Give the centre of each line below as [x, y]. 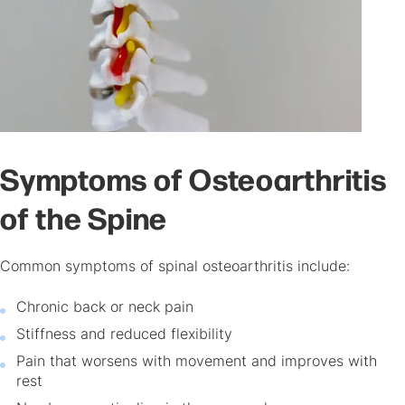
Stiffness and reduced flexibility [124, 335]
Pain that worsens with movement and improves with [197, 362]
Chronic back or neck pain [105, 308]
